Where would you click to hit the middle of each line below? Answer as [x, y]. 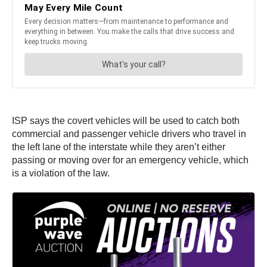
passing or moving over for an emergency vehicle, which [130, 160]
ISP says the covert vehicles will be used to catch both [126, 120]
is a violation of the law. [61, 173]
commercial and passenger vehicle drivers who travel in [129, 133]
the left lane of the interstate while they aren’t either [119, 147]
